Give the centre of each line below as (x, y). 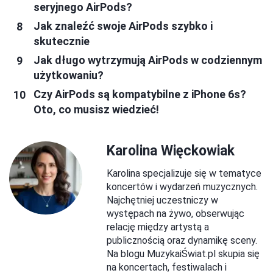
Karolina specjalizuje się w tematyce (184, 174)
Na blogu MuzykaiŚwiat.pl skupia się (183, 254)
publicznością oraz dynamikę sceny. (182, 241)
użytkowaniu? (69, 76)
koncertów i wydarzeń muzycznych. (182, 187)
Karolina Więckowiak (171, 151)
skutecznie (62, 41)
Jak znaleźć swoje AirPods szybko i (123, 26)
